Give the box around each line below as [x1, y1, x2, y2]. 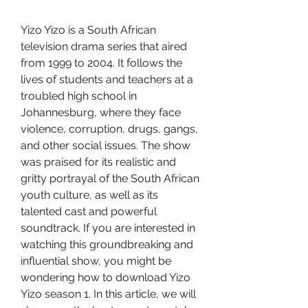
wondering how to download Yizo [21, 271, 190, 284]
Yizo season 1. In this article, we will [21, 287, 196, 300]
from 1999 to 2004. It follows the [21, 56, 182, 69]
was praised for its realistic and [21, 155, 176, 168]
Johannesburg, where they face [21, 106, 181, 119]
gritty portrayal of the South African [21, 172, 199, 185]
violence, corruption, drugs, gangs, [21, 122, 198, 135]
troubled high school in [21, 89, 137, 102]
